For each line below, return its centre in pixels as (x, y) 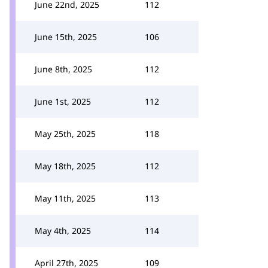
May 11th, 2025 (65, 198)
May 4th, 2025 (63, 231)
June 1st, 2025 (63, 101)
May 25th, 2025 (65, 134)
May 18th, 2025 (65, 166)
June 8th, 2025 (63, 69)
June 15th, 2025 (66, 37)
